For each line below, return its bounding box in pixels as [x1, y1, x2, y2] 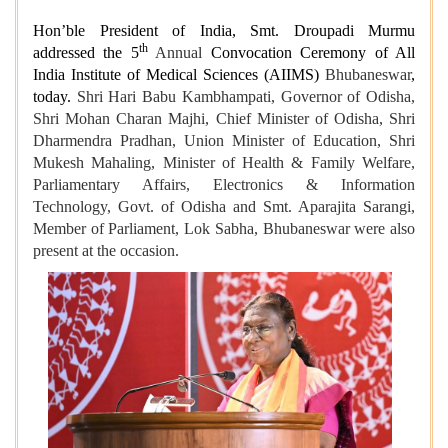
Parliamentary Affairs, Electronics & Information [33, 176, 415, 194]
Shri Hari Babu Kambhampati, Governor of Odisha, [76, 88, 416, 106]
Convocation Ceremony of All [202, 44, 416, 62]
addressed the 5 [33, 44, 139, 62]
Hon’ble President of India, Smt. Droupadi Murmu [33, 22, 415, 40]
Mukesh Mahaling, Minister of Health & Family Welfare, [33, 154, 415, 172]
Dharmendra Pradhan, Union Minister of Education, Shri [33, 132, 415, 150]
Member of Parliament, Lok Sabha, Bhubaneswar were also [33, 220, 415, 238]
